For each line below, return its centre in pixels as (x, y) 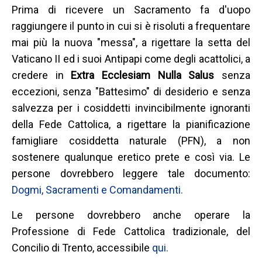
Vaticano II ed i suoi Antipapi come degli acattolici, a (131, 58)
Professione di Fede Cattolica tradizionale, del (131, 231)
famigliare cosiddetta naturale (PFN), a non (131, 140)
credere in (42, 75)
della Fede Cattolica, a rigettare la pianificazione (131, 124)
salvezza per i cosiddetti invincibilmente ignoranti (131, 108)
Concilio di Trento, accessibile (82, 247)
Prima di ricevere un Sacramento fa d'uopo (131, 9)
